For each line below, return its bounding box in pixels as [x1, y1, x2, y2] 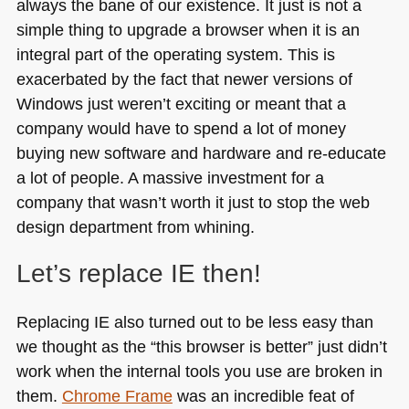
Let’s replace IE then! [16, 259, 261, 288]
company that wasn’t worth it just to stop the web [16, 192, 370, 212]
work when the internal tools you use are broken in [16, 362, 383, 382]
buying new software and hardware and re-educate [16, 142, 386, 163]
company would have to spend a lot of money [16, 118, 346, 138]
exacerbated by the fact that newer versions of [16, 68, 352, 89]
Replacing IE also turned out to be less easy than [16, 312, 373, 332]
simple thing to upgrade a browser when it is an [16, 19, 360, 39]
